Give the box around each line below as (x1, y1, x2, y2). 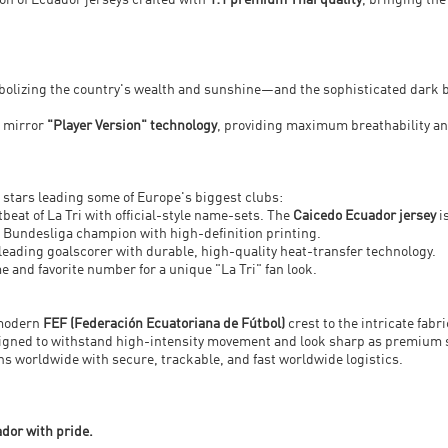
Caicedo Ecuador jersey (293, 209, 436, 224)
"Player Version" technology (47, 119, 217, 134)
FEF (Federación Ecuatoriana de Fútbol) (43, 317, 285, 332)
